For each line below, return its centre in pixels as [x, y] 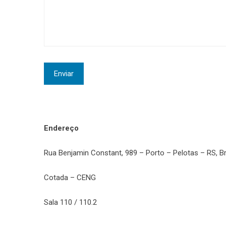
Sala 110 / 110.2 [70, 202]
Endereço [62, 128]
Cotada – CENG [70, 178]
